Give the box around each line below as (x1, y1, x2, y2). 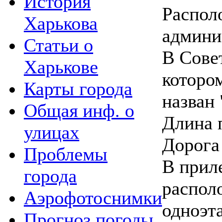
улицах (24, 121, 79, 143)
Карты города (24, 78, 132, 99)
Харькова (24, 12, 98, 34)
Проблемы (24, 143, 108, 165)
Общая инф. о (24, 100, 134, 121)
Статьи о (24, 34, 93, 55)
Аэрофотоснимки (24, 187, 162, 208)
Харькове (24, 56, 98, 77)
